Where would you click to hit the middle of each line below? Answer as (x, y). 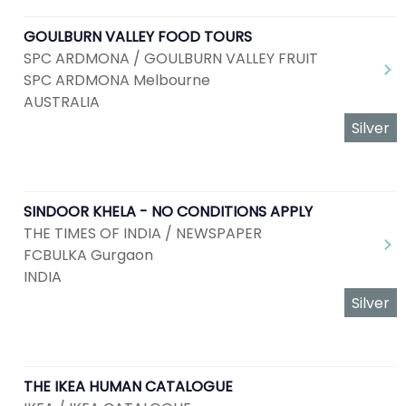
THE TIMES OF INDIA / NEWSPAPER (143, 233)
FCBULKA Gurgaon (88, 255)
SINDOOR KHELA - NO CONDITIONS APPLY (168, 212)
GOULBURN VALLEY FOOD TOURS (138, 37)
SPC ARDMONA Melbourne (117, 80)
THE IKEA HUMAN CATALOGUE (128, 387)
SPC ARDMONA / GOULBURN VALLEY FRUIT (171, 58)
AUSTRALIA (62, 102)
